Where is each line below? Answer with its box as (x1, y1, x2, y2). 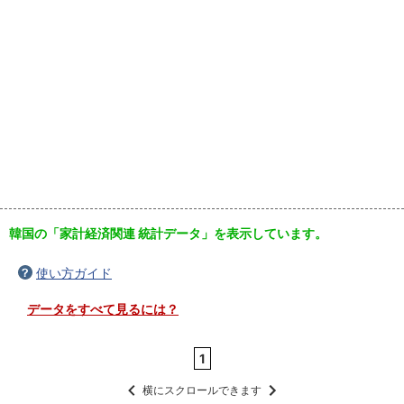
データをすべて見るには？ (27, 301, 179, 317)
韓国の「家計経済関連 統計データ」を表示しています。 (9, 225, 327, 241)
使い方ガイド (36, 265, 112, 280)
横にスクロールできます (142, 383, 262, 397)
